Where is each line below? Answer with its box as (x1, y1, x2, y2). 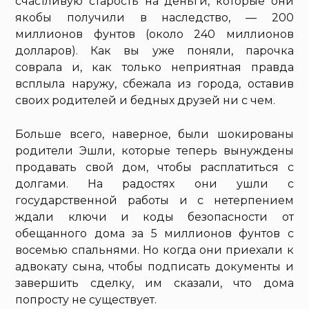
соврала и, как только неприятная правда (15, 61, 294, 74)
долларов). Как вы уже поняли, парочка (15, 44, 294, 57)
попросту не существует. (15, 293, 157, 306)
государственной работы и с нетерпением (15, 194, 294, 207)
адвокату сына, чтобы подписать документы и (15, 260, 294, 273)
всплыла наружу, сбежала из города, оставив (15, 77, 294, 90)
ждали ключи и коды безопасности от (15, 210, 294, 223)
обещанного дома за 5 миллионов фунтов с (15, 227, 294, 240)
